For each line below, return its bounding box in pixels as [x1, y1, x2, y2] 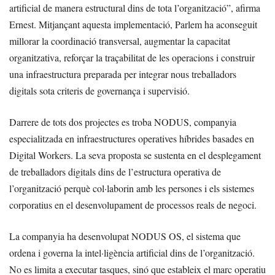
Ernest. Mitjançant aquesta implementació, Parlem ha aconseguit [9, 18, 257, 31]
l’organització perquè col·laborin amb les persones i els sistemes [9, 182, 254, 195]
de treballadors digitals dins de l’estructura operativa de [9, 165, 221, 179]
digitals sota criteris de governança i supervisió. [9, 84, 190, 98]
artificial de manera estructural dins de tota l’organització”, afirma [9, 1, 260, 15]
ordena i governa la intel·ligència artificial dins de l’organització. [9, 246, 255, 260]
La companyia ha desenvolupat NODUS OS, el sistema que [9, 230, 241, 243]
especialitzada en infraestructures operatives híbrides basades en [9, 132, 254, 145]
